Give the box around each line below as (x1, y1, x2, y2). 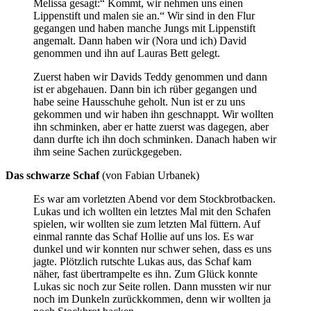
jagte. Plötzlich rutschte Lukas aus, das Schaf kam (33, 255, 251, 267)
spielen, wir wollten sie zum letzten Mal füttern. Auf (33, 217, 260, 230)
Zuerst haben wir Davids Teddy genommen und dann (33, 70, 267, 83)
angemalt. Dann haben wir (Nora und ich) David (33, 34, 246, 47)
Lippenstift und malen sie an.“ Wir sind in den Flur (33, 9, 255, 22)
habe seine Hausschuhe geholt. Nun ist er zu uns (33, 95, 245, 108)
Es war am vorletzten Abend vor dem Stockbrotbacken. (33, 192, 276, 205)
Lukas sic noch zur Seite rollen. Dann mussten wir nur (33, 280, 271, 292)
